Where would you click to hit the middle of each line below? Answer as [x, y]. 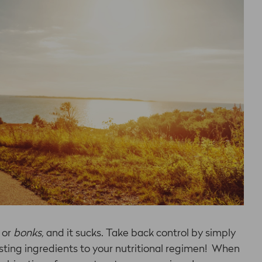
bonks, [29, 233]
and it [60, 233]
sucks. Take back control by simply [156, 233]
